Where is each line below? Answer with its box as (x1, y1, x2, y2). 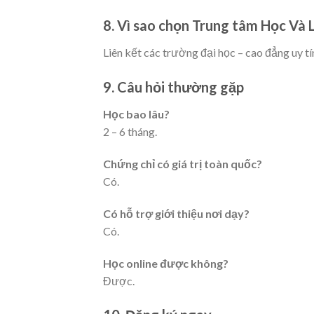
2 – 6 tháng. (103, 125, 157, 139)
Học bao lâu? (103, 107, 170, 121)
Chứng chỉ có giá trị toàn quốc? (103, 156, 262, 170)
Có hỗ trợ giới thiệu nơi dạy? (103, 206, 250, 220)
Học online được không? (103, 256, 228, 270)
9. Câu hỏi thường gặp (103, 78, 244, 96)
